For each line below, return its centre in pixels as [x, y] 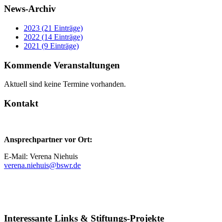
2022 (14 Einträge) [53, 37]
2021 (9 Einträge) [51, 46]
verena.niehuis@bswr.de [42, 165]
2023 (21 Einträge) [53, 28]
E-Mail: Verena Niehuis [41, 156]
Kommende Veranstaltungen [62, 65]
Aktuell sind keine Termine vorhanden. [65, 84]
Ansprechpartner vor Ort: [48, 139]
